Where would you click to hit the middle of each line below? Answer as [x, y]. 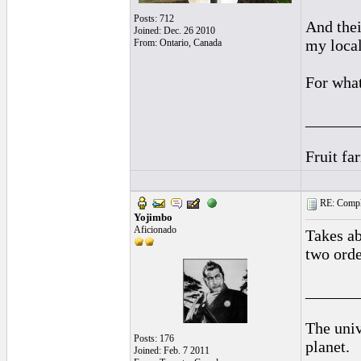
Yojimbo [153, 217]
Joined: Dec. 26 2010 [174, 31]
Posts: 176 [154, 338]
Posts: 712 [154, 19]
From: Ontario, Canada [177, 43]
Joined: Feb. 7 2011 [171, 351]
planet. [327, 346]
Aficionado [155, 230]
